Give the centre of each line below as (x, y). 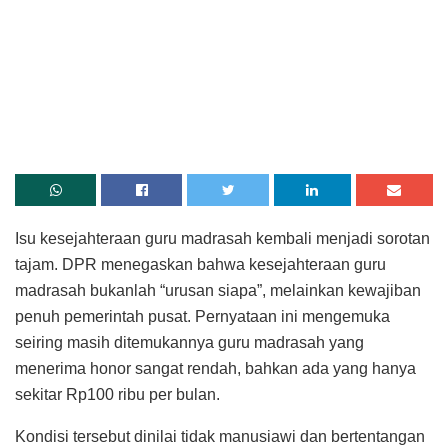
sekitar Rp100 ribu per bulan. (117, 394)
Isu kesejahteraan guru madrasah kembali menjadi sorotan (222, 238)
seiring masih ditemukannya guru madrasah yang (189, 342)
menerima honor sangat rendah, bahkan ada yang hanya (215, 368)
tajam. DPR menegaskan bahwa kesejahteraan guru (200, 264)
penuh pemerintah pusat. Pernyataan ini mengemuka (202, 316)
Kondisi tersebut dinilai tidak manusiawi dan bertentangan (220, 436)
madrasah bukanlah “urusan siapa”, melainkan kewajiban (218, 290)
